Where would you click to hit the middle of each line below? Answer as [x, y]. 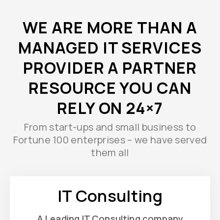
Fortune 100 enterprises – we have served [110, 139]
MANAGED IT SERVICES [110, 47]
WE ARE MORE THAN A [110, 27]
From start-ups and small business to [110, 127]
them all [110, 152]
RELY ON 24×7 [110, 108]
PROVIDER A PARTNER [110, 68]
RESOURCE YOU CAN [110, 88]
